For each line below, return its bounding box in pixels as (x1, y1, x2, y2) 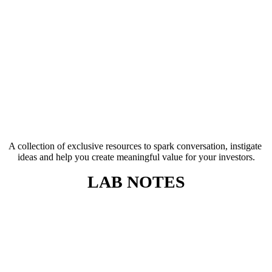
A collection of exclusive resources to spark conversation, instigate (8, 141, 262, 151)
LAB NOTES (87, 172, 185, 191)
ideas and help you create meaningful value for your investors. (17, 152, 255, 162)
